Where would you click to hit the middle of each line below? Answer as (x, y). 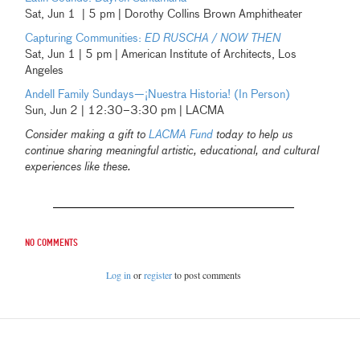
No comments (52, 243)
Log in (119, 274)
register (158, 274)
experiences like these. (78, 167)
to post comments (207, 274)
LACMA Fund (181, 135)
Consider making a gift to (87, 135)
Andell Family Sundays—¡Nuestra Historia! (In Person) (158, 94)
